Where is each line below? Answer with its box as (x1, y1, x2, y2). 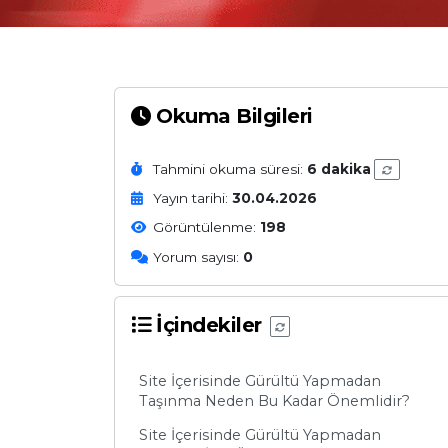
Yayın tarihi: (153, 190, 233, 207)
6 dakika (307, 161, 372, 177)
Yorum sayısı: (153, 248, 244, 265)
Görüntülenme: (153, 219, 261, 236)
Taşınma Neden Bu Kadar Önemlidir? (139, 392, 410, 410)
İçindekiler (150, 312, 267, 337)
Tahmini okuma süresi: (153, 161, 308, 177)
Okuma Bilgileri (150, 104, 313, 128)
